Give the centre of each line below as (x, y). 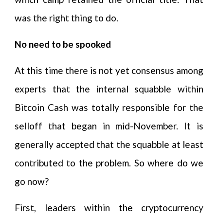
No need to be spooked (63, 44)
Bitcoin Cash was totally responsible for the (109, 107)
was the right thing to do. (66, 18)
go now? (32, 181)
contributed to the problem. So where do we (109, 163)
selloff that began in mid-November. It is (109, 126)
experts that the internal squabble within (109, 89)
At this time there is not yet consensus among (109, 70)
